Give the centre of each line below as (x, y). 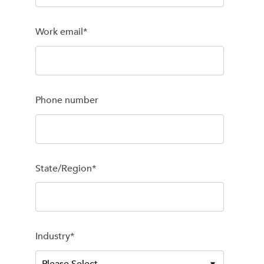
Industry (53, 237)
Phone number (67, 100)
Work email (59, 32)
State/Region (64, 168)
